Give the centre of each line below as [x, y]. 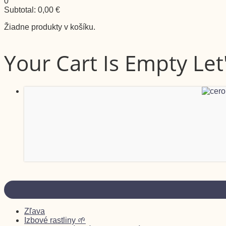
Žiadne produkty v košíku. [50, 27]
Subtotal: [21, 10]
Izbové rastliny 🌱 [55, 220]
